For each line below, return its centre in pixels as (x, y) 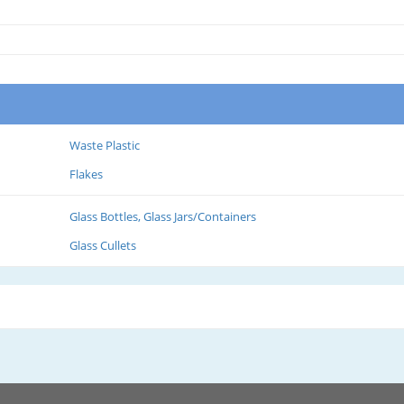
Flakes (86, 174)
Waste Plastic (105, 145)
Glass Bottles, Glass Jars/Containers (163, 216)
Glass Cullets (103, 245)
